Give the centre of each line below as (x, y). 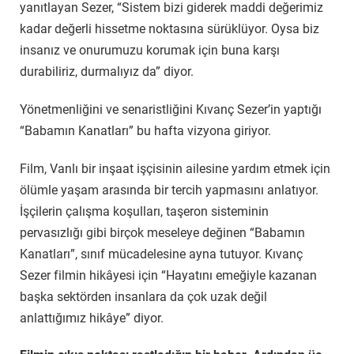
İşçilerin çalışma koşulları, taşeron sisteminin (144, 211)
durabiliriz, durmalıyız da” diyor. (107, 72)
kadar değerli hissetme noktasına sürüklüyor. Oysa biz (169, 29)
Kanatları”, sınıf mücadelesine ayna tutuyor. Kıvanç (161, 254)
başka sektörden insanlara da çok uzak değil (143, 296)
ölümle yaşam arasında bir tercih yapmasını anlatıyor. (169, 190)
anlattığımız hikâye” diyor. (92, 318)
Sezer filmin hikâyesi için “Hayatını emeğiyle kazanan (168, 275)
